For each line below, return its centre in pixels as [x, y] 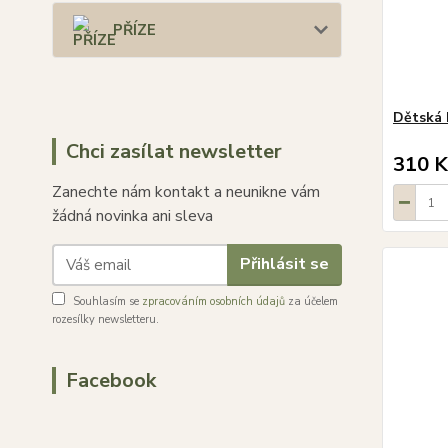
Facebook [111, 380]
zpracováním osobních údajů [213, 301]
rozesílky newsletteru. [105, 319]
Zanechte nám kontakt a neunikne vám [186, 191]
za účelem [311, 301]
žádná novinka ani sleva [132, 215]
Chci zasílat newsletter [174, 151]
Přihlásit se [284, 264]
